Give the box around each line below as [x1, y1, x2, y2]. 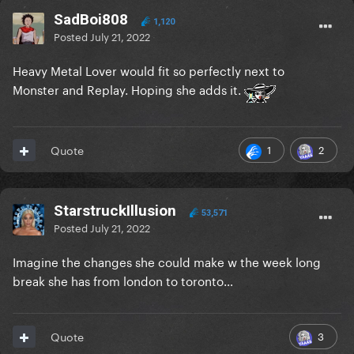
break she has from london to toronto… [13, 270, 233, 290]
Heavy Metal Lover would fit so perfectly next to [13, 60, 284, 80]
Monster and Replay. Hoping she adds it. [13, 79, 244, 99]
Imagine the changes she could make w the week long [13, 251, 321, 271]
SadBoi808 [54, 10, 128, 29]
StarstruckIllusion [54, 201, 176, 220]
